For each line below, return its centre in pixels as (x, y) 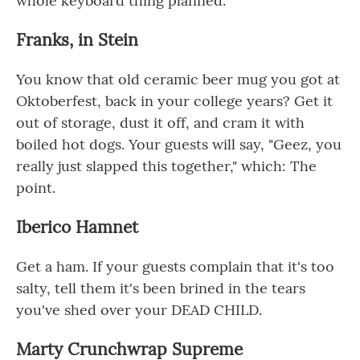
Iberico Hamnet (77, 227)
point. (36, 188)
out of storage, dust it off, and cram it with (160, 123)
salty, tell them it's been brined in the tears (161, 288)
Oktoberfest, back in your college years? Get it (174, 101)
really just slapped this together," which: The (166, 166)
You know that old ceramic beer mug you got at (178, 79)
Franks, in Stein (77, 40)
